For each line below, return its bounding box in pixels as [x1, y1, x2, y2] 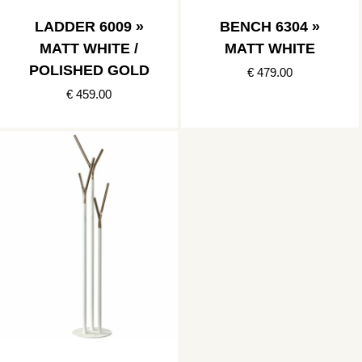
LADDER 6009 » [34, 18, 144, 35]
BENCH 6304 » [220, 18, 320, 35]
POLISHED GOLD [28, 61, 149, 78]
